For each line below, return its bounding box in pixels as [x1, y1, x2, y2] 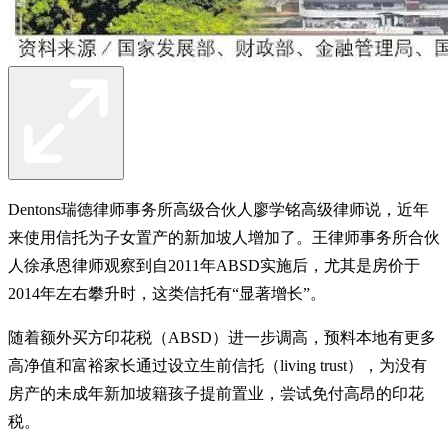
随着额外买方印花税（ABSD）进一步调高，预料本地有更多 [8, 328, 436, 346]
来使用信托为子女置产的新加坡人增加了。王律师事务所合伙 [8, 228, 440, 246]
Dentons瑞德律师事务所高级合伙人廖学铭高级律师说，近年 [8, 200, 429, 218]
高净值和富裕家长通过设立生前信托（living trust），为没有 [8, 356, 427, 374]
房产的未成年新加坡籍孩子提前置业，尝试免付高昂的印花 [8, 384, 424, 402]
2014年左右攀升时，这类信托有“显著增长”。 [8, 284, 326, 302]
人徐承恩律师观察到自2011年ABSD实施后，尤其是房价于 [8, 256, 420, 274]
